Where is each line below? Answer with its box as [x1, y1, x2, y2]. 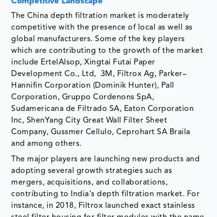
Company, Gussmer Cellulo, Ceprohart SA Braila [11, 128, 190, 136]
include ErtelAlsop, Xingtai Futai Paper [11, 58, 155, 66]
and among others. [11, 139, 82, 148]
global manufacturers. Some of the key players [11, 35, 185, 43]
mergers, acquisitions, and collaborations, [11, 178, 168, 186]
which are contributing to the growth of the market [11, 46, 203, 55]
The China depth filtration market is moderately [11, 12, 189, 20]
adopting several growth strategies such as [11, 167, 172, 175]
